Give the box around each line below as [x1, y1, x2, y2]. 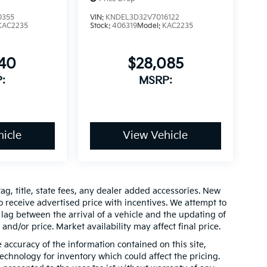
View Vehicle [123, 129, 188, 142]
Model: [136, 21, 162, 31]
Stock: [89, 21, 112, 31]
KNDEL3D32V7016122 [105, 13, 179, 23]
